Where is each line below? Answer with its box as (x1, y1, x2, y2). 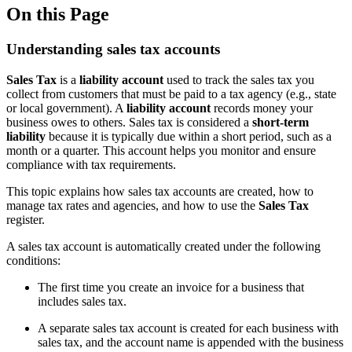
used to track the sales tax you (163, 72, 314, 86)
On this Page (6, 3, 109, 24)
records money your (211, 101, 313, 115)
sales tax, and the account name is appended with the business (38, 335, 343, 349)
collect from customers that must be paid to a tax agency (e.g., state (6, 86, 336, 101)
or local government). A (6, 101, 126, 115)
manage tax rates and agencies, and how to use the (6, 198, 258, 212)
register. (6, 212, 45, 226)
